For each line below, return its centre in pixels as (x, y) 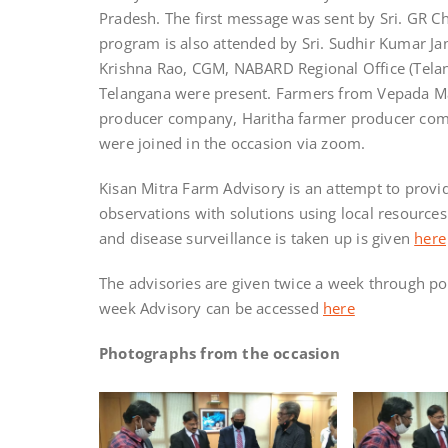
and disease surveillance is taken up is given (257, 238)
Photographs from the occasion (219, 353)
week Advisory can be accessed (211, 308)
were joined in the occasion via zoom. (232, 143)
